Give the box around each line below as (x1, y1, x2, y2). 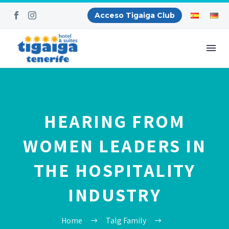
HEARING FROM (44, 109, 185, 133)
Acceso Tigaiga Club (95, 11, 175, 20)
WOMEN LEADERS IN (23, 133, 206, 157)
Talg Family (105, 215, 146, 226)
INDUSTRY (68, 182, 161, 207)
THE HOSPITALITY (33, 158, 196, 182)
